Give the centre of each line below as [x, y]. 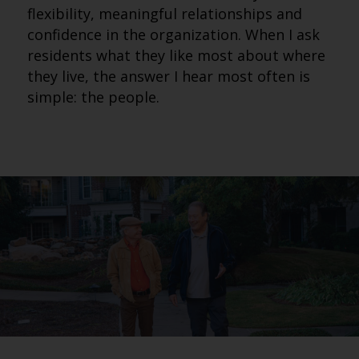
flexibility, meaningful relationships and [164, 14]
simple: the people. [93, 97]
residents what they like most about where [176, 55]
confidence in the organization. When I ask [173, 34]
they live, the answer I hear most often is [168, 76]
